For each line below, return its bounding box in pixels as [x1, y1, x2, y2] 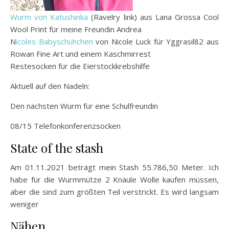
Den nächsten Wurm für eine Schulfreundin [10, 100, 158, 111]
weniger [10, 198, 39, 209]
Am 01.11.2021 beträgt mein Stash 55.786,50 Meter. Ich [10, 162, 219, 172]
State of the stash [10, 139, 103, 156]
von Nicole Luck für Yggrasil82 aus [96, 36, 219, 47]
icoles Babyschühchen [16, 36, 96, 47]
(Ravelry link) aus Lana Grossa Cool [91, 11, 219, 22]
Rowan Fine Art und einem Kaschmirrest [10, 48, 151, 59]
